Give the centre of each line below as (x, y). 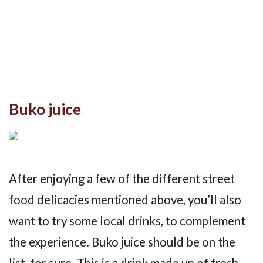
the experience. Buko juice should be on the (122, 242)
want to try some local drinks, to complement (127, 220)
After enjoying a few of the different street (122, 178)
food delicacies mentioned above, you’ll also (125, 199)
